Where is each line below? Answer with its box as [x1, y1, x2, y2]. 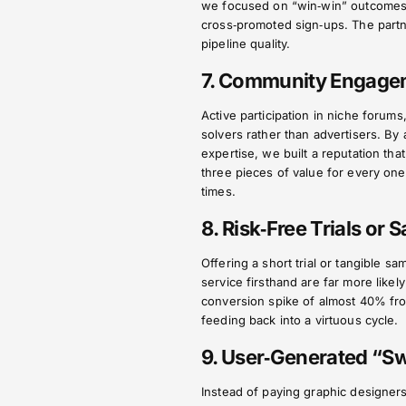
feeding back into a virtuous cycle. [201, 313, 399, 327]
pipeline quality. [201, 36, 291, 51]
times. [201, 184, 236, 198]
